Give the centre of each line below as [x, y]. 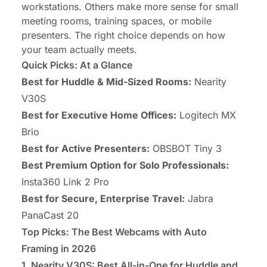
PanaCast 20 [50, 215]
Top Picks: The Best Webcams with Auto [114, 232]
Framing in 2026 [59, 249]
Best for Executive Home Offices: [99, 115]
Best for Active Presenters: [86, 149]
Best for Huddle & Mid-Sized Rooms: [106, 82]
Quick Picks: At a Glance [77, 65]
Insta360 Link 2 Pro [65, 182]
